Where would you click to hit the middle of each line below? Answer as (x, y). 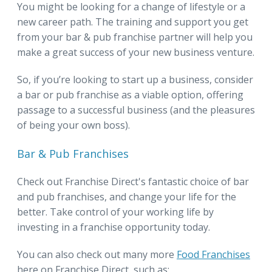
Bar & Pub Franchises (73, 153)
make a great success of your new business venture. (136, 52)
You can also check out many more (97, 254)
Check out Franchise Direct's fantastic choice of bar (133, 181)
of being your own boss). (73, 125)
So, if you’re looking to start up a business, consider (135, 79)
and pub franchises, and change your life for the (127, 196)
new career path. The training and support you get (133, 22)
